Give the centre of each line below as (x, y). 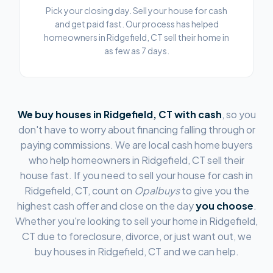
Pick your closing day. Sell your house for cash (136, 10)
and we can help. (200, 251)
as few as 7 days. (136, 51)
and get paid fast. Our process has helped (136, 24)
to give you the (214, 190)
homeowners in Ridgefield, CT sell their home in (136, 37)
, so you (239, 114)
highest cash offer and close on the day (105, 206)
